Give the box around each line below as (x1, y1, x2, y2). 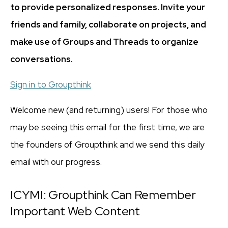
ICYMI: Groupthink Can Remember (10, 187, 196, 203)
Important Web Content (10, 203, 140, 219)
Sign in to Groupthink (10, 79, 91, 90)
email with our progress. (10, 156, 102, 167)
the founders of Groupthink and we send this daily (10, 139, 205, 150)
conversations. (10, 53, 73, 65)
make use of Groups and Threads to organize (10, 36, 198, 47)
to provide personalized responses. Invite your (10, 2, 205, 13)
